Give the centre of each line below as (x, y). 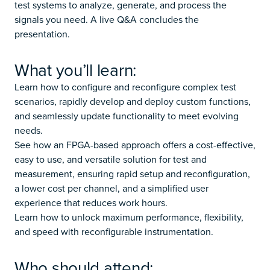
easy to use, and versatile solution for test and (111, 159)
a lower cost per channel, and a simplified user (111, 188)
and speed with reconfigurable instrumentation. (114, 231)
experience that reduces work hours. (91, 202)
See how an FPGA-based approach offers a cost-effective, (135, 144)
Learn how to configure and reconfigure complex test (125, 86)
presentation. (42, 33)
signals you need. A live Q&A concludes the (107, 19)
